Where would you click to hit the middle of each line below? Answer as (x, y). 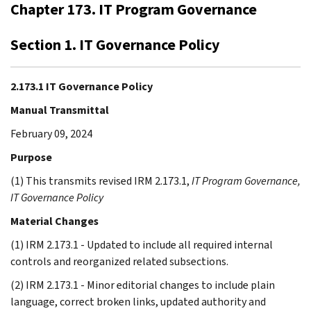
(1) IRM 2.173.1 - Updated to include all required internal (142, 244)
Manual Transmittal (60, 110)
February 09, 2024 (51, 133)
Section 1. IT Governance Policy (115, 44)
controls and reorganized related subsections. (119, 261)
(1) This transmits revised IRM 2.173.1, (101, 180)
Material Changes (54, 221)
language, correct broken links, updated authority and (138, 301)
